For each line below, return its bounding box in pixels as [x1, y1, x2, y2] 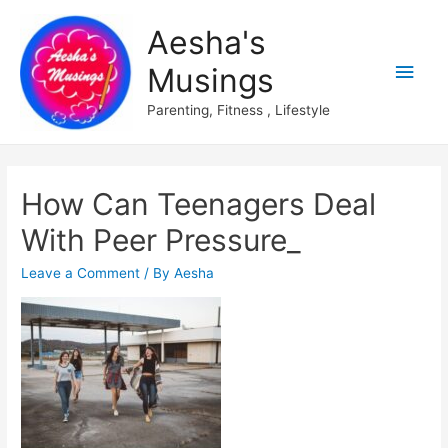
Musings [146, 61, 274, 101]
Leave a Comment [21, 265, 141, 282]
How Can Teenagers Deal [21, 186, 377, 223]
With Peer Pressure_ [21, 222, 302, 259]
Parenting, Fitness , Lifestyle [146, 102, 330, 119]
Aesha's [146, 23, 266, 63]
